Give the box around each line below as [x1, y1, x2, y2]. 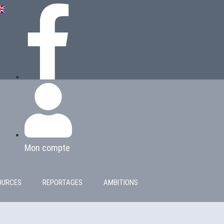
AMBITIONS [103, 177, 138, 187]
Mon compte [24, 142, 70, 153]
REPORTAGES [42, 177, 82, 187]
